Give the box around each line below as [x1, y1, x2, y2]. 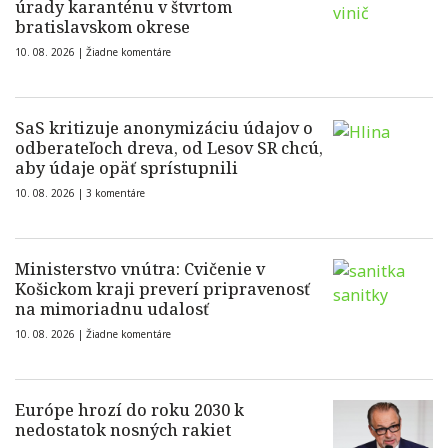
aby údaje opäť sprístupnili [15, 157, 238, 179]
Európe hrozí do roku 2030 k [15, 399, 244, 421]
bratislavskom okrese [15, 16, 190, 38]
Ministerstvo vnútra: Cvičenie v [15, 258, 265, 280]
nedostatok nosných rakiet [15, 419, 231, 441]
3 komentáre [86, 186, 145, 200]
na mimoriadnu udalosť [15, 298, 209, 320]
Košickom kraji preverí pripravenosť [15, 278, 310, 300]
